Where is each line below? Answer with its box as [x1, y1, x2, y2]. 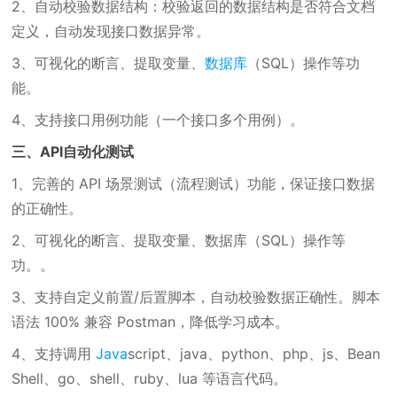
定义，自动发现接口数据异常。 [12, 22, 211, 40]
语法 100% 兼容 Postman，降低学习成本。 [12, 313, 290, 331]
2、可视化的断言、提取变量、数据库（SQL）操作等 [12, 231, 346, 249]
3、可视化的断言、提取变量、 [12, 54, 206, 72]
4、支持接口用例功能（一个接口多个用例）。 [12, 111, 305, 128]
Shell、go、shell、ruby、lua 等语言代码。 [12, 370, 288, 387]
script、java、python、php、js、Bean [128, 345, 381, 362]
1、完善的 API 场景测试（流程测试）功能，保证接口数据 [12, 175, 376, 192]
